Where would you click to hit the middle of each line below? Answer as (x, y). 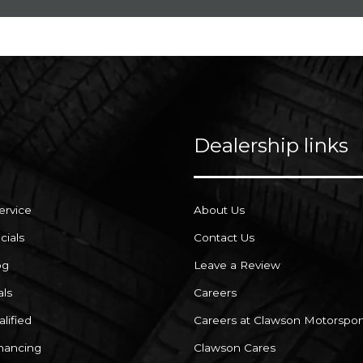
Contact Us (224, 237)
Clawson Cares (235, 347)
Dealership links (271, 145)
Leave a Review (237, 265)
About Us (219, 209)
